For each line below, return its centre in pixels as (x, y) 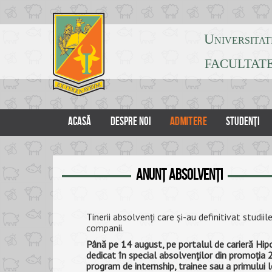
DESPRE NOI (131, 121)
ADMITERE (189, 121)
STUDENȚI (243, 121)
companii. (106, 228)
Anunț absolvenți (179, 175)
